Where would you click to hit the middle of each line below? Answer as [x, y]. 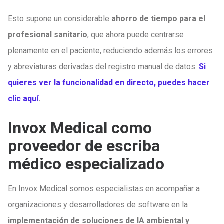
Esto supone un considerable [60, 19]
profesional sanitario [48, 35]
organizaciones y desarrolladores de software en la [98, 205]
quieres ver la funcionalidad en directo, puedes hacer [109, 83]
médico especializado [86, 164]
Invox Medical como [80, 128]
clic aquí [23, 99]
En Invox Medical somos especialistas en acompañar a [104, 189]
